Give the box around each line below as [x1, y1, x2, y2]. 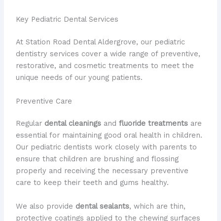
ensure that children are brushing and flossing [15, 154, 179, 164]
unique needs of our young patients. [15, 73, 143, 82]
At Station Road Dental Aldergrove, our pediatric [15, 37, 185, 47]
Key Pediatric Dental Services [15, 15, 118, 24]
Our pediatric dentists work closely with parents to [15, 143, 197, 152]
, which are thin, [129, 201, 185, 211]
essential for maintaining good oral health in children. [15, 131, 202, 140]
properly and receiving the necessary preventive [15, 166, 188, 176]
